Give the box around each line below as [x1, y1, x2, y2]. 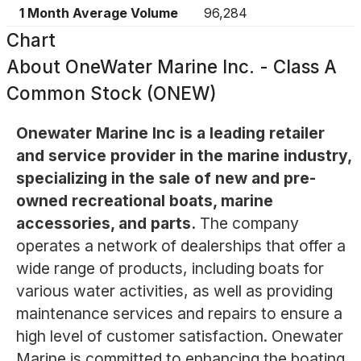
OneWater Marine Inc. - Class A [65, 56, 337, 77]
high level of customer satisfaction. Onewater [15, 326, 343, 346]
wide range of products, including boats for [15, 259, 324, 279]
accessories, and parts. [15, 214, 196, 234]
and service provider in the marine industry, [15, 146, 351, 166]
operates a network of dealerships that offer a [15, 236, 346, 256]
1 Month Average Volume [19, 5, 178, 21]
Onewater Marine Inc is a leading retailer [15, 123, 325, 143]
